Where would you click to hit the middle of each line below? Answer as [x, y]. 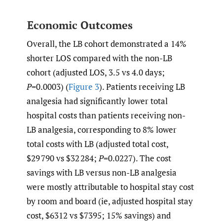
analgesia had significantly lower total [97, 101]
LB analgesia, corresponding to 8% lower [102, 130]
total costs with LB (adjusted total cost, [97, 144]
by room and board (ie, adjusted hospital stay [110, 201]
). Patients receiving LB [142, 87]
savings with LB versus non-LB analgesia [102, 173]
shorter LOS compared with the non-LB [99, 58]
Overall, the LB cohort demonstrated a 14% [107, 44]
